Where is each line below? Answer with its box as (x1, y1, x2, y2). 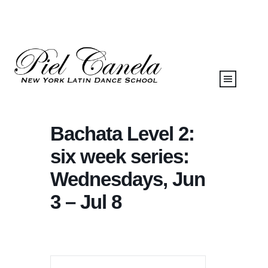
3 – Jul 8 (50, 190, 121, 213)
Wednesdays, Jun (50, 167, 205, 190)
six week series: (50, 145, 189, 167)
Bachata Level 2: (50, 122, 194, 145)
